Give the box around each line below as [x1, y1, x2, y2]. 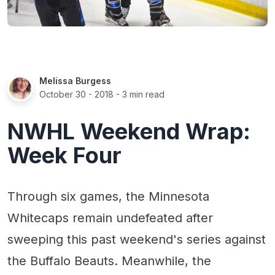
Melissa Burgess [39, 75, 111, 86]
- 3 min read [114, 88, 165, 99]
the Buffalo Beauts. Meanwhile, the [7, 253, 211, 268]
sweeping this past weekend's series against [7, 231, 266, 247]
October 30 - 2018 [39, 88, 114, 99]
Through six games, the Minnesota [7, 188, 209, 204]
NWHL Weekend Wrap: [7, 117, 250, 145]
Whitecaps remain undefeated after [7, 210, 213, 225]
